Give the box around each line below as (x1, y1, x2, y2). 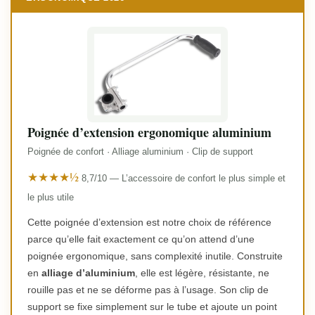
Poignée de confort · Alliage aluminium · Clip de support (27, 146, 253, 157)
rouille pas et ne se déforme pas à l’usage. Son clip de (27, 284, 269, 296)
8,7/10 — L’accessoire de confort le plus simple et (82, 173, 285, 184)
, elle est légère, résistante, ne (135, 267, 269, 279)
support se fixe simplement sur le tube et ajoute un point (27, 301, 277, 313)
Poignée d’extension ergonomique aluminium (27, 123, 271, 142)
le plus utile (27, 192, 74, 203)
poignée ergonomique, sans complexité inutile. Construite (27, 250, 283, 262)
